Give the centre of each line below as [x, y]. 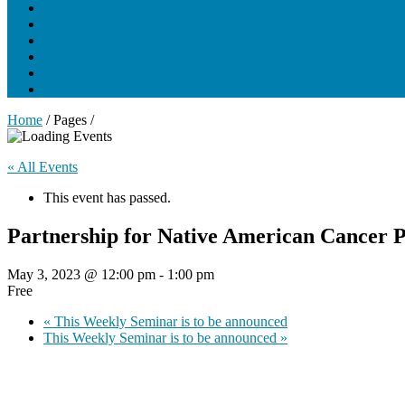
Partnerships [78, 57]
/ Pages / [68, 120]
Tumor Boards [85, 40]
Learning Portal [88, 89]
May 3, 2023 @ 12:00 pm [81, 274]
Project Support [88, 73]
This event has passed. [107, 198]
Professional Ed [88, 24]
